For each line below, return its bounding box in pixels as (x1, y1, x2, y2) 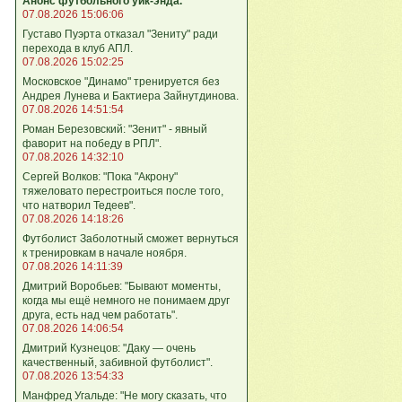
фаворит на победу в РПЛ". (22, 136, 162, 150)
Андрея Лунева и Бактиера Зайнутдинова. (22, 89, 239, 102)
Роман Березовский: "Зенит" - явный (22, 122, 207, 135)
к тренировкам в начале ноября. (22, 246, 187, 259)
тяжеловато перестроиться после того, (22, 184, 223, 197)
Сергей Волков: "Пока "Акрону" (22, 170, 178, 183)
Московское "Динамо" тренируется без (22, 74, 220, 88)
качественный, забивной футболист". (22, 355, 213, 369)
